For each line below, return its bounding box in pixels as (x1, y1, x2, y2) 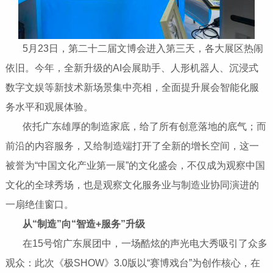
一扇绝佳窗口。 (5, 199, 74, 210)
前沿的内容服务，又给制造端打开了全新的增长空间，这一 (5, 140, 259, 151)
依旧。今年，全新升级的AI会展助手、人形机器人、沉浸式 (5, 62, 258, 73)
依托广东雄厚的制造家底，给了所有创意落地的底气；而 (5, 121, 266, 132)
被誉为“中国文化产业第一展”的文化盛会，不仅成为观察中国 (5, 160, 265, 171)
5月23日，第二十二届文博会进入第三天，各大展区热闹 (5, 43, 263, 54)
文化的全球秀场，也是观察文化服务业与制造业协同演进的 (5, 179, 259, 190)
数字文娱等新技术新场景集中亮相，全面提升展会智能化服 (5, 82, 259, 93)
